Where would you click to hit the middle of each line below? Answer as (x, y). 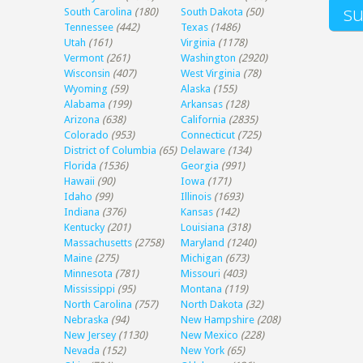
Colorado (87, 135)
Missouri (201, 273)
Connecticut (208, 135)
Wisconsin (88, 73)
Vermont (84, 58)
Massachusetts (98, 243)
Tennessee (89, 27)
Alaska (196, 89)
